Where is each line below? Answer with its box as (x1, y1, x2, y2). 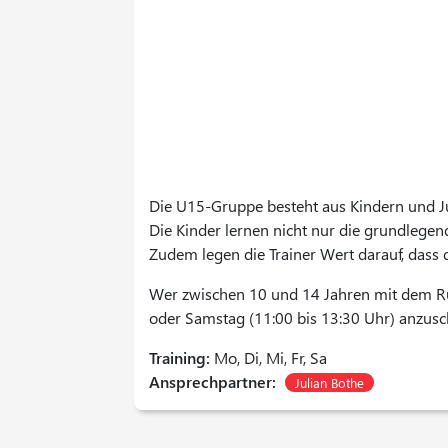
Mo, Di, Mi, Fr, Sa (210, 347, 328, 368)
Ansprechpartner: (149, 371, 277, 392)
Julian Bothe (295, 374, 365, 391)
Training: (149, 347, 211, 368)
